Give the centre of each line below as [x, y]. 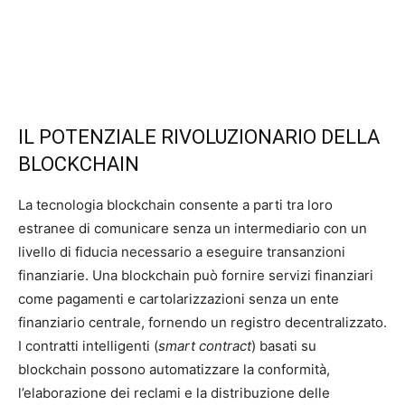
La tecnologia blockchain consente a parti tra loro [175, 204]
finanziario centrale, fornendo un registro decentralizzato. [202, 322]
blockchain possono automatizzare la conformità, [174, 369]
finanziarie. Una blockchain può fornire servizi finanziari [196, 275]
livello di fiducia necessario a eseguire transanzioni [182, 251]
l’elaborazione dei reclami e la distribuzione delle [174, 392]
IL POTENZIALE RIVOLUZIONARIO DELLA [199, 137]
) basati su [284, 345]
